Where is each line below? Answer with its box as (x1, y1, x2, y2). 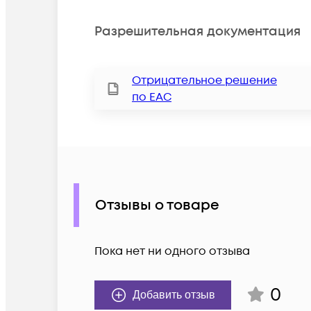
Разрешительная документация (94, 22, 301, 40)
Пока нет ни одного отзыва (94, 244, 250, 260)
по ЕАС (132, 90, 171, 106)
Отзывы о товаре (95, 195, 219, 215)
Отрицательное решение (132, 73, 277, 89)
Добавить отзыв (133, 289, 215, 301)
